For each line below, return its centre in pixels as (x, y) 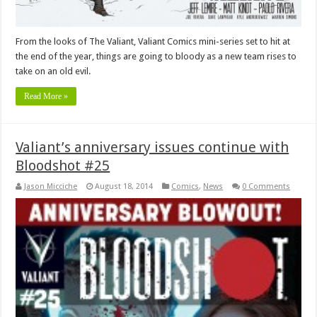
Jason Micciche (51, 186)
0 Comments (266, 186)
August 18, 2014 (124, 186)
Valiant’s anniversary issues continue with (152, 147)
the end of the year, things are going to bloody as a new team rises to (156, 56)
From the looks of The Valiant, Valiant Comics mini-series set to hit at (153, 41)
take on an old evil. (53, 71)
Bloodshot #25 (63, 165)
